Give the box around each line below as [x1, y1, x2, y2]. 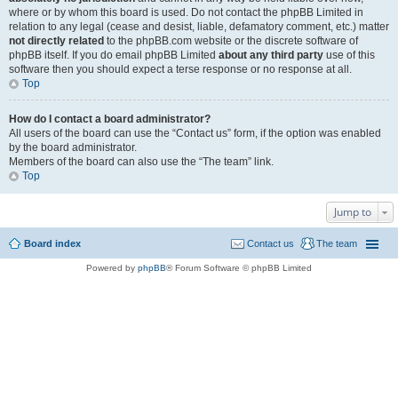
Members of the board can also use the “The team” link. [9, 155, 274, 168]
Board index [24, 238, 81, 249]
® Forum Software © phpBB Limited [166, 263, 312, 273]
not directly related [9, 35, 104, 47]
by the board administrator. [9, 141, 137, 154]
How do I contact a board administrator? [9, 113, 211, 125]
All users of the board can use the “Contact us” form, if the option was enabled [9, 127, 381, 139]
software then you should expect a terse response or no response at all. [9, 63, 352, 76]
